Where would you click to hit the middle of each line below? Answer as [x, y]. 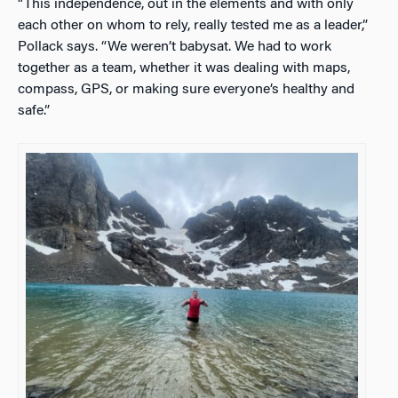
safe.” [34, 111]
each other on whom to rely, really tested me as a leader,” [193, 26]
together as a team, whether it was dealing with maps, [184, 68]
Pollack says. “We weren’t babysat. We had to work [175, 47]
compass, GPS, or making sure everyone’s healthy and [186, 90]
